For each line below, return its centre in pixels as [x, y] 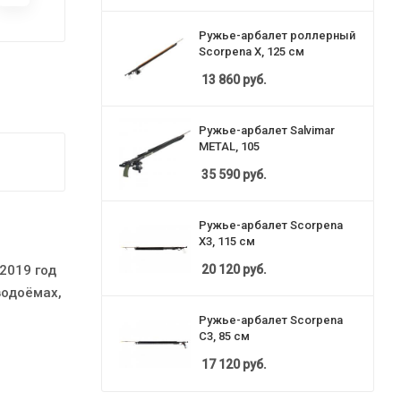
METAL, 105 [229, 146]
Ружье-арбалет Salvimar [267, 130]
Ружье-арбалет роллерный [277, 35]
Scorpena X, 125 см [252, 51]
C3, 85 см [224, 336]
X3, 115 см [227, 241]
